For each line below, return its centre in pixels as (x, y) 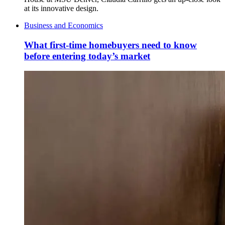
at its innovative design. (61, 9)
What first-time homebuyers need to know (110, 45)
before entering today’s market (87, 56)
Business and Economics (64, 26)
